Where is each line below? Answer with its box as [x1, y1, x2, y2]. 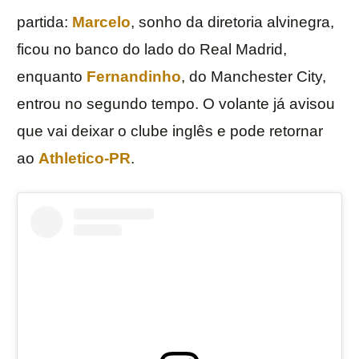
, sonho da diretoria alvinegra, [131, 14, 334, 31]
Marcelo [72, 14, 131, 31]
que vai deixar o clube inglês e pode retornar [17, 123, 323, 140]
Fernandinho [87, 68, 181, 86]
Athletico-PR [38, 150, 131, 167]
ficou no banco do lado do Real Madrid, [17, 41, 287, 58]
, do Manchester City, [181, 68, 326, 86]
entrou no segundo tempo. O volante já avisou [17, 95, 335, 113]
